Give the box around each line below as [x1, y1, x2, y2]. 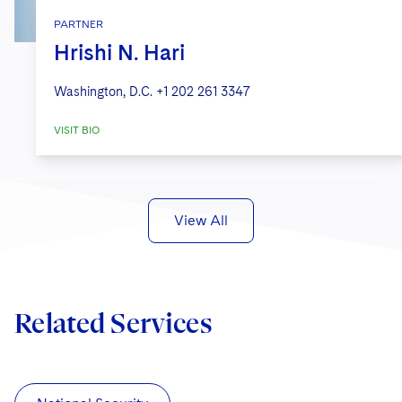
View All [174, 212, 228, 230]
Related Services [14, 308, 212, 340]
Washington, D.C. [54, 84, 153, 100]
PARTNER [54, 18, 103, 31]
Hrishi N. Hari [54, 39, 185, 66]
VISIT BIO [54, 124, 100, 137]
